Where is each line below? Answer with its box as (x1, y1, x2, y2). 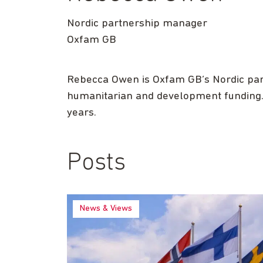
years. (67, 107, 96, 119)
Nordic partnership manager (67, 18, 207, 29)
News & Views (80, 204, 132, 213)
